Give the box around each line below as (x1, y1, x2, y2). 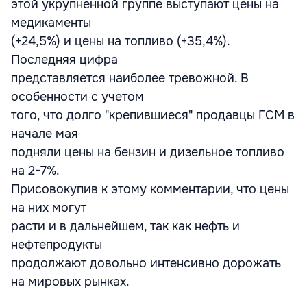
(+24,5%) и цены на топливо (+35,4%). (11, 34, 230, 49)
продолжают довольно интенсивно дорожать (11, 256, 281, 271)
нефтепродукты (11, 237, 102, 252)
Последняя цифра (11, 52, 118, 67)
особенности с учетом (11, 89, 144, 104)
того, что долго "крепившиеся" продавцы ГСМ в (11, 108, 295, 123)
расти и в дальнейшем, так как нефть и (11, 219, 240, 234)
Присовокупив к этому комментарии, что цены (11, 182, 289, 197)
